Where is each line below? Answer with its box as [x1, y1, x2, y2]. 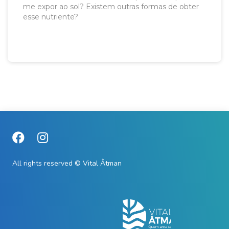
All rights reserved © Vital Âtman [12, 158, 122, 169]
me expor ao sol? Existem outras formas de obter [23, 2, 199, 12]
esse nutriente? [23, 12, 78, 22]
